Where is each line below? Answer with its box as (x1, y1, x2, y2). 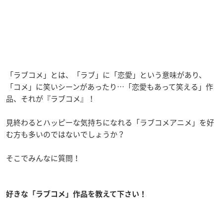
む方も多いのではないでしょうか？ (6, 128, 125, 140)
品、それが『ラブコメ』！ (6, 93, 95, 104)
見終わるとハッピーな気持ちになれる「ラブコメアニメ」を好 (6, 116, 214, 128)
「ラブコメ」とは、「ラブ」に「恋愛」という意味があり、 (6, 69, 206, 80)
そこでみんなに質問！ (6, 152, 80, 164)
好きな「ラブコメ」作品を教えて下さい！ (6, 190, 147, 198)
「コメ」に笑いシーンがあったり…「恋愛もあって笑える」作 (6, 81, 213, 92)
